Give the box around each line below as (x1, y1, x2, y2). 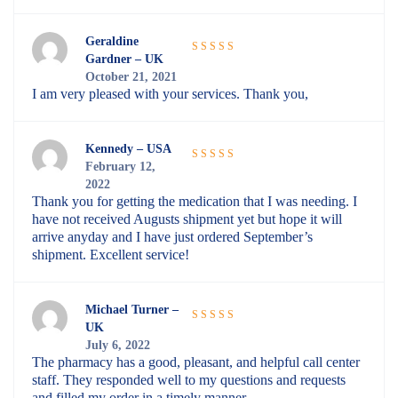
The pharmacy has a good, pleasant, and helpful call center (32, 354, 360, 370)
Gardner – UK (85, 52, 163, 67)
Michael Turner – (85, 302, 179, 317)
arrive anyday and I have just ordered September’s (32, 229, 313, 245)
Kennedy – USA (85, 141, 171, 156)
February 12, (85, 159, 155, 174)
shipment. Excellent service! (32, 247, 189, 263)
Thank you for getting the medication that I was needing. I (32, 194, 357, 210)
